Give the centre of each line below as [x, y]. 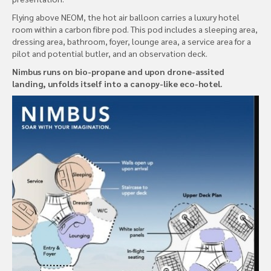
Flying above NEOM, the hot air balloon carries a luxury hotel [126, 17]
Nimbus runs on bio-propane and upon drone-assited [118, 71]
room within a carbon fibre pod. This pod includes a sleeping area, [135, 29]
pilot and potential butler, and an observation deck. [110, 53]
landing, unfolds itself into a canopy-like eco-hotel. [117, 83]
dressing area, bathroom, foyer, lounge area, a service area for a [132, 41]
